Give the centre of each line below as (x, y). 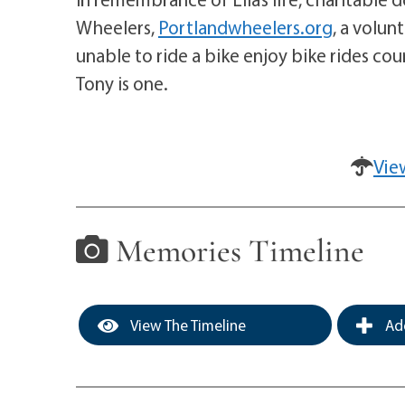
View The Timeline (187, 325)
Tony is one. (122, 83)
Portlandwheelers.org (245, 27)
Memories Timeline (236, 250)
